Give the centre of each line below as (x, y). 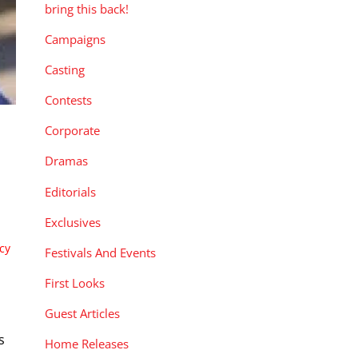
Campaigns (75, 39)
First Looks (75, 283)
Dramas (66, 161)
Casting (65, 70)
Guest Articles (82, 314)
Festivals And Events (100, 252)
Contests (68, 100)
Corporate (72, 131)
